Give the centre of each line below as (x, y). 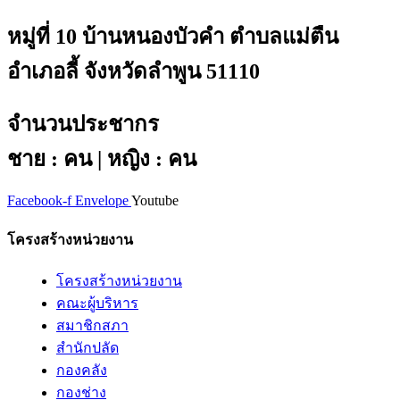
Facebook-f (39, 201)
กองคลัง (82, 370)
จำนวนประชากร (83, 124)
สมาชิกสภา (92, 325)
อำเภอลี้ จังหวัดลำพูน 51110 (133, 71)
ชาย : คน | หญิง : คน (102, 158)
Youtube (155, 201)
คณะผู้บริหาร (97, 303)
